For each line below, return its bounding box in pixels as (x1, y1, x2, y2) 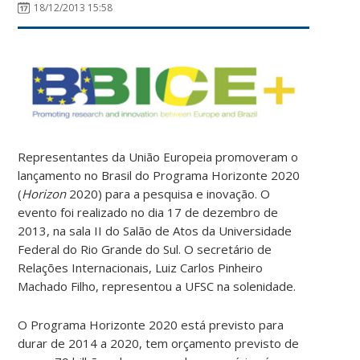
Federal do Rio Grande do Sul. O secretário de (18, 240, 272, 257)
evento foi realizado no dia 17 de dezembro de (18, 203, 279, 220)
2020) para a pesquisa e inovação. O (66, 185, 271, 202)
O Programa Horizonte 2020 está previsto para (18, 316, 284, 333)
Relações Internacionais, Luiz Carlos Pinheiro (18, 259, 264, 276)
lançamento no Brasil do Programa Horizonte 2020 (18, 166, 301, 183)
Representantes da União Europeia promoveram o (18, 148, 299, 165)
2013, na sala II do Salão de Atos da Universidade (18, 222, 292, 239)
